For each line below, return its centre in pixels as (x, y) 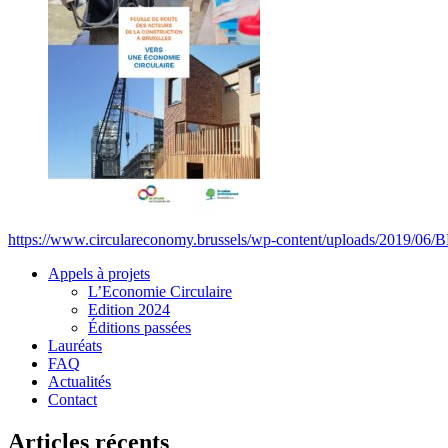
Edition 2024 (129, 310)
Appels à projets (99, 274)
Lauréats (75, 346)
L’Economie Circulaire (160, 292)
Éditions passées (139, 328)
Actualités (79, 382)
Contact (72, 400)
